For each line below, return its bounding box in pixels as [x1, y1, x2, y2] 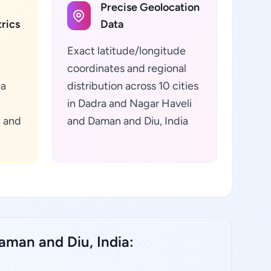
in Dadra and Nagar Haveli [67, 97, 192, 110]
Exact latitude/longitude [67, 44, 186, 57]
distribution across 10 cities [67, 79, 198, 93]
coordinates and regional [67, 62, 186, 75]
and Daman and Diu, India [67, 114, 188, 128]
